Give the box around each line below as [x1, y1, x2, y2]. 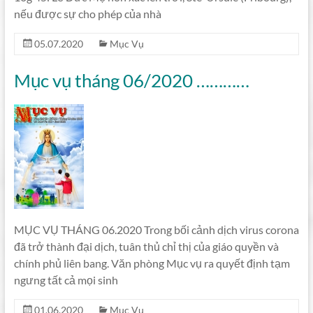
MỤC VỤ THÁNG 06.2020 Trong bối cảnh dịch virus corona [13, 223, 299, 236]
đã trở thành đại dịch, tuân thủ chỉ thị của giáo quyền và [13, 240, 279, 253]
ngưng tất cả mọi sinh [13, 273, 118, 286]
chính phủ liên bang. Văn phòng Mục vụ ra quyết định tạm [13, 256, 290, 270]
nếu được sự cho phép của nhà [13, 7, 161, 20]
